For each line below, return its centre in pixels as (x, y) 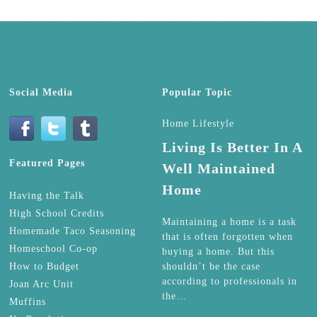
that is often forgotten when (227, 236)
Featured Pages (47, 163)
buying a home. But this (218, 251)
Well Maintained (219, 168)
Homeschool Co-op (53, 248)
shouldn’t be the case (211, 266)
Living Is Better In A (232, 147)
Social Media (41, 92)
